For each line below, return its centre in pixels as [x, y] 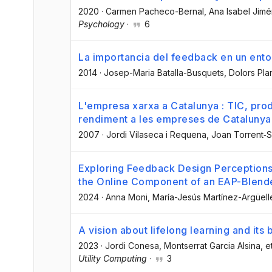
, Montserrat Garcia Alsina [210, 245]
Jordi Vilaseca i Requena [156, 135]
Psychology [101, 24]
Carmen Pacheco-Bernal [155, 12]
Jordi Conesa [132, 245]
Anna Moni [127, 197]
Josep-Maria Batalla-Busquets [164, 73]
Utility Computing [113, 258]
